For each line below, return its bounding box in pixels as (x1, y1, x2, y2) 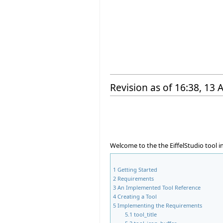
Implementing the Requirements (117, 202, 202, 210)
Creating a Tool (117, 193, 157, 201)
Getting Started (117, 166, 157, 174)
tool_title (134, 211, 157, 219)
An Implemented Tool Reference (117, 184, 201, 192)
